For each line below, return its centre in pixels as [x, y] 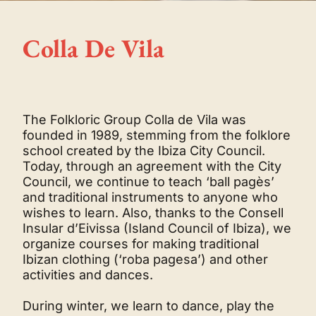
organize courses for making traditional [141, 244]
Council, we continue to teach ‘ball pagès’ [148, 182]
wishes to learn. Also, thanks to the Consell [153, 213]
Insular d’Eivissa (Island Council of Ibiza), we [157, 229]
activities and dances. [88, 275]
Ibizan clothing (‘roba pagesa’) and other [145, 260]
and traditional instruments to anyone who [150, 197]
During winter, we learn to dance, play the [148, 306]
